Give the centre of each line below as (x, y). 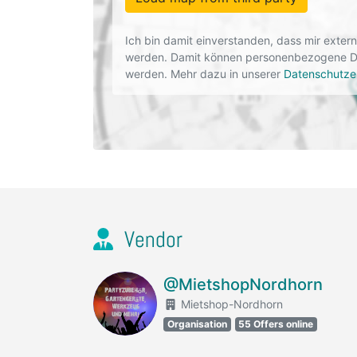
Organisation (197, 324)
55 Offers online (276, 324)
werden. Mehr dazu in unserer (204, 74)
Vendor (151, 239)
